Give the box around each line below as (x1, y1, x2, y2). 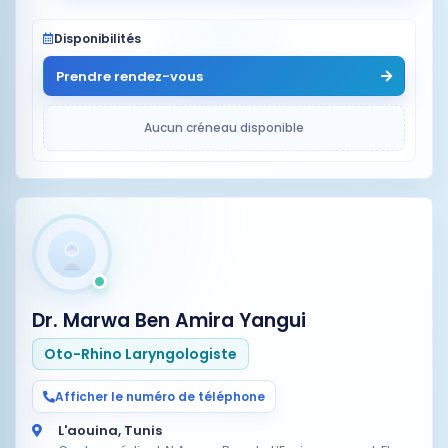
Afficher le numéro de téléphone (55, 387, 265, 405)
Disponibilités (54, 30, 141, 47)
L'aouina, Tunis (58, 421, 162, 440)
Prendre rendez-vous (56, 66, 203, 86)
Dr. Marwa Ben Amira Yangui (32, 307, 306, 334)
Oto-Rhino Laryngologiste (44, 343, 237, 364)
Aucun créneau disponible (144, 119, 304, 136)
